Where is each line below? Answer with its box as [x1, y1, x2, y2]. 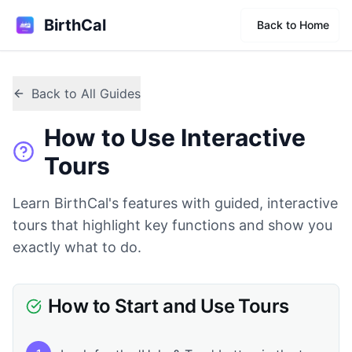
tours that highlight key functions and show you [13, 217, 332, 233]
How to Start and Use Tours [48, 295, 289, 317]
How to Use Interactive [44, 123, 306, 152]
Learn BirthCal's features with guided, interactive [13, 195, 338, 211]
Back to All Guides [31, 86, 141, 101]
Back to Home [257, 18, 329, 31]
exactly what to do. [13, 239, 141, 255]
